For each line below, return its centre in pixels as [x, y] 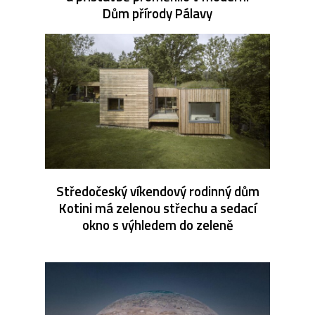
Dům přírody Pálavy [157, 13]
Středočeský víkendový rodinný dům [157, 191]
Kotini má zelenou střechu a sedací [157, 207]
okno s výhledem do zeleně [157, 224]
